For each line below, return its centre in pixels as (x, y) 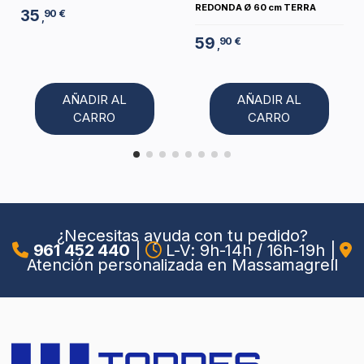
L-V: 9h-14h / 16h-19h (245, 251)
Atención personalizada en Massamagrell (182, 265)
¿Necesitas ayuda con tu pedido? (182, 236)
